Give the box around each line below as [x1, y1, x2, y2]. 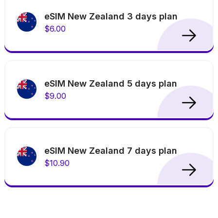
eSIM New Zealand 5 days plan [44, 78, 177, 89]
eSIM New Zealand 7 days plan [44, 145, 177, 156]
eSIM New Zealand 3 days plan [44, 11, 178, 21]
